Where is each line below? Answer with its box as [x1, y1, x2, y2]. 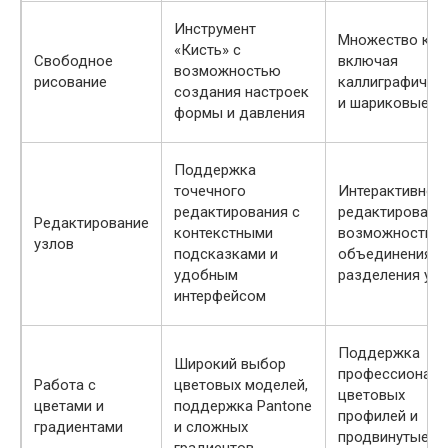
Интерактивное [338, 182, 443, 200]
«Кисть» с [174, 41, 241, 59]
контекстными [174, 224, 273, 242]
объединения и [338, 245, 444, 263]
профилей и [338, 407, 418, 425]
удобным [174, 266, 238, 284]
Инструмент [174, 20, 256, 38]
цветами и [34, 397, 104, 415]
